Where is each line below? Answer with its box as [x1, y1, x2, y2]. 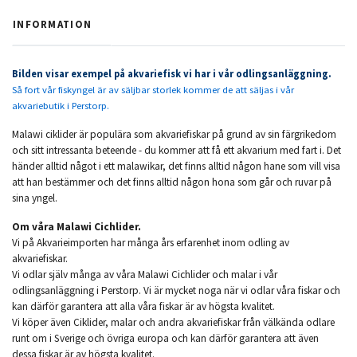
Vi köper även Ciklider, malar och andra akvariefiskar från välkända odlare [12, 316, 335, 330]
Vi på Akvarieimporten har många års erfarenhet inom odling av [12, 236, 289, 250]
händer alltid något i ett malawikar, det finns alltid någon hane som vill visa [12, 159, 340, 174]
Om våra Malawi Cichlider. [12, 220, 141, 234]
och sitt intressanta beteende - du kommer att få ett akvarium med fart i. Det [12, 143, 341, 158]
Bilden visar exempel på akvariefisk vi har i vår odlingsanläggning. [12, 68, 331, 80]
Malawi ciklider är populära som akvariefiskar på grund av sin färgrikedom [12, 127, 336, 142]
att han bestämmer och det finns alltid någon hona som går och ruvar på [12, 175, 331, 190]
